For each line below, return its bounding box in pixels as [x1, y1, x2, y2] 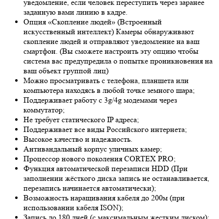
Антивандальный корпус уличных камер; [23, 144, 162, 154]
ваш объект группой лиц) [23, 66, 109, 76]
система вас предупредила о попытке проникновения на [23, 56, 213, 66]
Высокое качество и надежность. [23, 134, 132, 144]
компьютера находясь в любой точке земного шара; [23, 86, 195, 95]
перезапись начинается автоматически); [23, 183, 156, 193]
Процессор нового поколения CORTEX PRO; [23, 154, 175, 164]
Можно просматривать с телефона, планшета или [23, 76, 189, 86]
